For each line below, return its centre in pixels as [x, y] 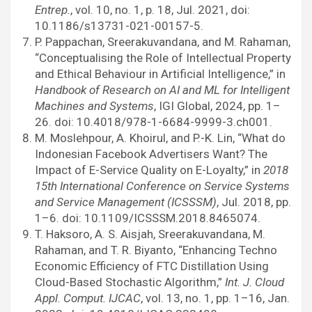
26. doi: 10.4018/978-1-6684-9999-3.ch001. [154, 122]
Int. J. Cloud [255, 282]
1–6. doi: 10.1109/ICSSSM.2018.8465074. [148, 218]
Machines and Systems [94, 106]
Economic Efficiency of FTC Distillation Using [152, 266]
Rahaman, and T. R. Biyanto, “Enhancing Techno [156, 250]
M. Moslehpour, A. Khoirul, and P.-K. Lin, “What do [160, 138]
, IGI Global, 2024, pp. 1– [217, 106]
